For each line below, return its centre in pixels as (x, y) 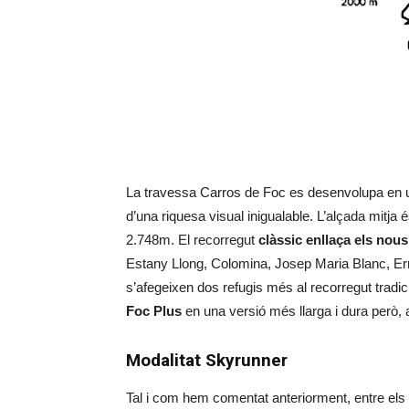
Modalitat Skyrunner (207, 360)
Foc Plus (154, 311)
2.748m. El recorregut (192, 240)
